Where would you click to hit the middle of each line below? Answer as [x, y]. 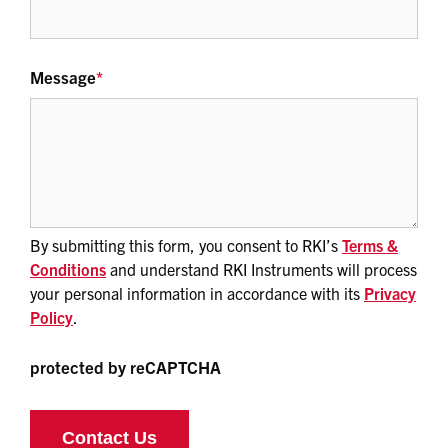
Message [63, 76]
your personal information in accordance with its [197, 292]
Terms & [370, 244]
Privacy [390, 292]
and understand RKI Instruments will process [261, 268]
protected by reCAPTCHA [125, 366]
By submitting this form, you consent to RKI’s [186, 244]
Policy [51, 316]
